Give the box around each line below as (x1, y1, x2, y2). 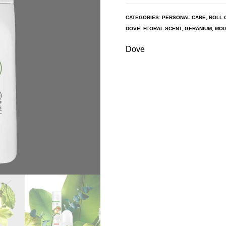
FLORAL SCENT (143, 25, 182, 31)
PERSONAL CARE (162, 14, 206, 20)
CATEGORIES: (126, 14, 162, 20)
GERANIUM (185, 25, 212, 31)
